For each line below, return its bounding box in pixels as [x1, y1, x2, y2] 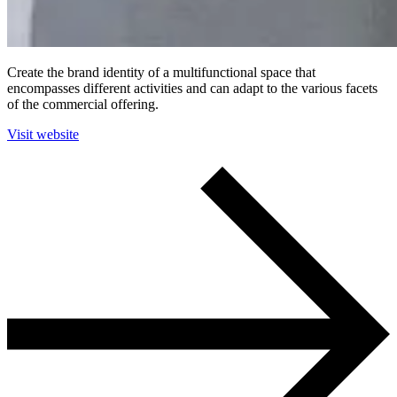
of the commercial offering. [7, 96, 159, 112]
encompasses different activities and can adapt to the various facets [7, 80, 378, 96]
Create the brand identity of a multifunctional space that [7, 64, 315, 80]
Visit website [7, 126, 79, 142]
